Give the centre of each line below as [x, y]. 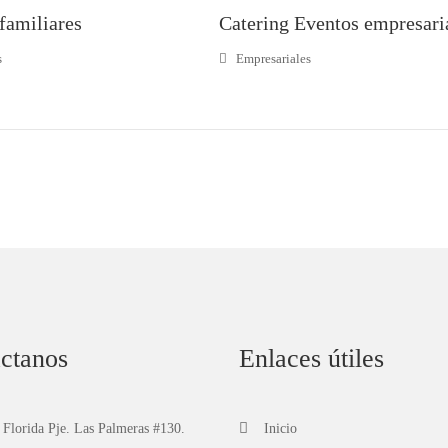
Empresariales [271, 59]
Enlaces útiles [311, 358]
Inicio [280, 429]
